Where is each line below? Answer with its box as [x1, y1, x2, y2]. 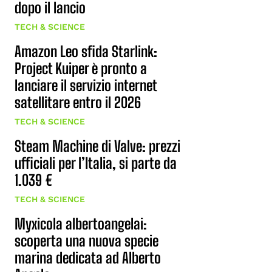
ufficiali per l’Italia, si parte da [15, 154, 177, 172]
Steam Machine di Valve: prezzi [15, 137, 180, 155]
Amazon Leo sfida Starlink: [15, 42, 157, 60]
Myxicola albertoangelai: [15, 215, 147, 233]
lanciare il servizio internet [15, 76, 157, 94]
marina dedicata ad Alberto [15, 249, 161, 267]
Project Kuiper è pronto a [15, 59, 147, 77]
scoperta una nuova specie [15, 232, 158, 250]
